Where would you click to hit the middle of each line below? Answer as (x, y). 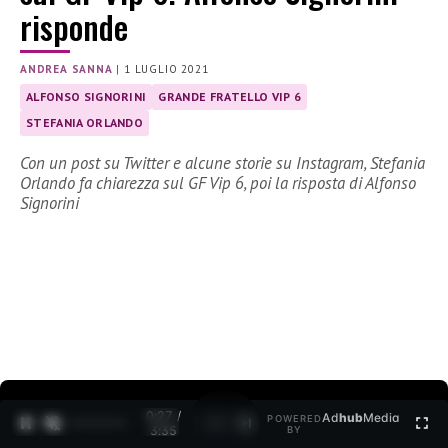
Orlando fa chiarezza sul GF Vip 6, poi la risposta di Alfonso (218, 183)
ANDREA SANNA (66, 69)
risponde (74, 27)
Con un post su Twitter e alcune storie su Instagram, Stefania (222, 163)
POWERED (295, 419)
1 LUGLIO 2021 (166, 69)
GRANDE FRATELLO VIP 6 (230, 97)
